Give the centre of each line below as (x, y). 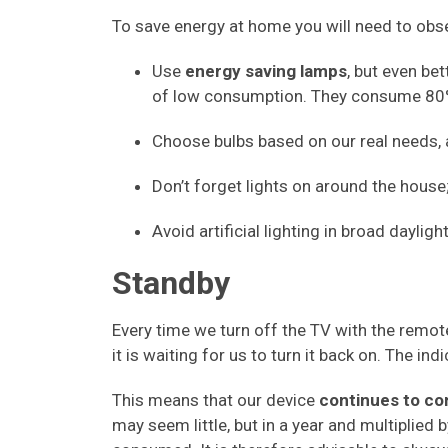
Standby (171, 283)
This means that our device (215, 400)
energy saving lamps (266, 71)
